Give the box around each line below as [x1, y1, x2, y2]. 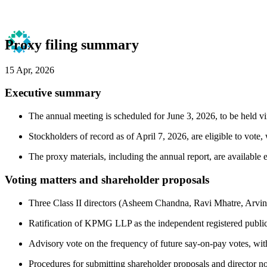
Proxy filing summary [5, 36, 139, 52]
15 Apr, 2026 [5, 64, 54, 75]
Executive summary [5, 86, 101, 100]
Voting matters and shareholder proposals [5, 173, 209, 186]
